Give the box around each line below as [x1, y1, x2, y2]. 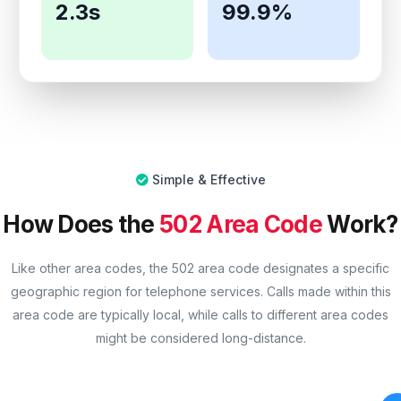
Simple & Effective [151, 172, 266, 187]
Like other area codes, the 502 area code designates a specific [12, 260, 389, 277]
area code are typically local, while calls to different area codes [13, 307, 388, 323]
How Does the [3, 209, 160, 238]
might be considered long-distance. [95, 330, 306, 346]
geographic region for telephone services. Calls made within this [10, 284, 391, 300]
